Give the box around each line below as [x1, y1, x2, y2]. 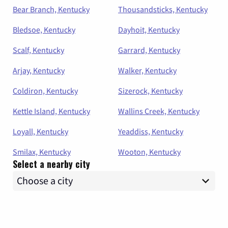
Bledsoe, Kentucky [13, 24, 75, 35]
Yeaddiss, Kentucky [118, 126, 183, 136]
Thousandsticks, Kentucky [118, 4, 208, 14]
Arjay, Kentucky [13, 65, 65, 75]
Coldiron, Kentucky [13, 85, 78, 96]
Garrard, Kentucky [118, 44, 180, 55]
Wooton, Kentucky [118, 146, 181, 157]
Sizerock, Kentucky [118, 85, 183, 96]
